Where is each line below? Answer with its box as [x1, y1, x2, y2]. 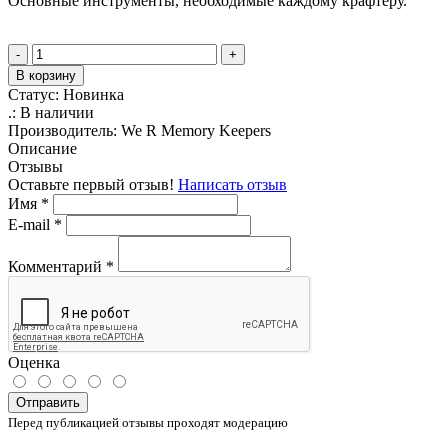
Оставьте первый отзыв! [8, 175, 178, 193]
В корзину [16, 67, 76, 83]
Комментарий [8, 257, 106, 275]
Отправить [16, 394, 80, 410]
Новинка [63, 85, 124, 103]
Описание [8, 139, 77, 157]
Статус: [8, 85, 63, 103]
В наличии [20, 103, 94, 121]
